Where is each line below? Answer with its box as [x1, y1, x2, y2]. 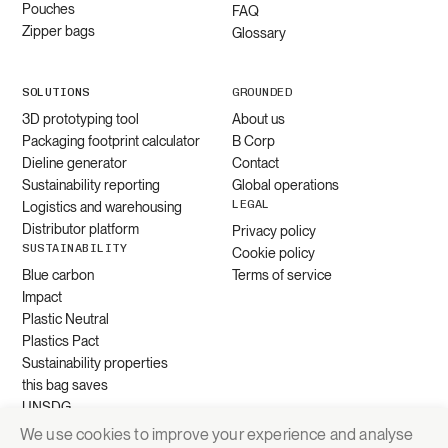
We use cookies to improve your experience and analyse [20, 425, 414, 444]
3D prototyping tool [22, 110, 140, 127]
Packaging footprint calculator [22, 132, 201, 149]
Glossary [232, 24, 286, 41]
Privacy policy [232, 222, 316, 239]
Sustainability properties [22, 354, 169, 371]
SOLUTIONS [22, 84, 90, 99]
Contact [232, 154, 279, 171]
